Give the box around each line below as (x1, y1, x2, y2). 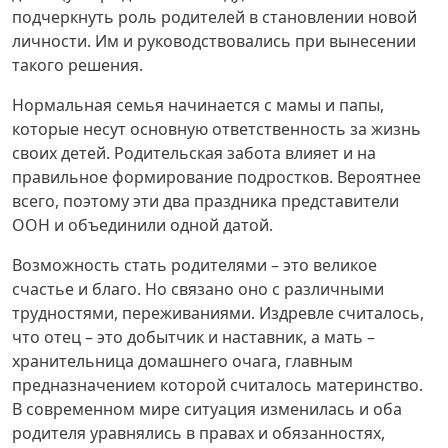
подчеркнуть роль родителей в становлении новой (12, 6, 417, 28)
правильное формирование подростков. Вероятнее (12, 166, 421, 188)
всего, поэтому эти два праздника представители (12, 190, 399, 212)
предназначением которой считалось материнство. (12, 374, 423, 396)
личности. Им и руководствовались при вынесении (12, 30, 416, 52)
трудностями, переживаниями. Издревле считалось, (12, 302, 424, 324)
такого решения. (12, 54, 143, 76)
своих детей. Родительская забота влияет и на (12, 142, 376, 164)
